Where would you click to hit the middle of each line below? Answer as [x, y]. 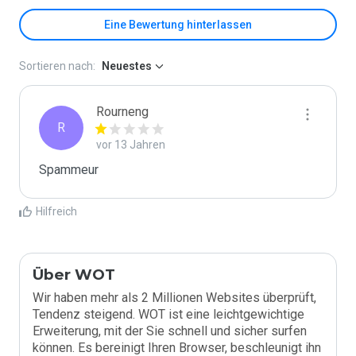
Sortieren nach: [57, 66]
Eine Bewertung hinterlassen [178, 25]
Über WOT [74, 275]
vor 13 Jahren [131, 145]
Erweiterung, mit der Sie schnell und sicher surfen [170, 331]
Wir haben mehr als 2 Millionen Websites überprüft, [174, 298]
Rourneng [122, 112]
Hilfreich [56, 211]
